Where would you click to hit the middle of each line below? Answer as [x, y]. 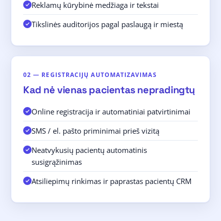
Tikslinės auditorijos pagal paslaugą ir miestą [107, 24]
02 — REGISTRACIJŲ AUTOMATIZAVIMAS [90, 75]
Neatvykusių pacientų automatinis [89, 150]
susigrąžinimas [57, 162]
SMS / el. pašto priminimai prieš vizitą [95, 131]
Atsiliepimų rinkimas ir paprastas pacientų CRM [111, 181]
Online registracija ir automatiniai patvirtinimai [111, 111]
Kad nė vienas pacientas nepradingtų [109, 90]
